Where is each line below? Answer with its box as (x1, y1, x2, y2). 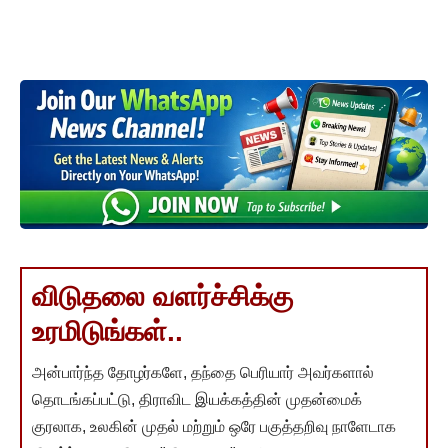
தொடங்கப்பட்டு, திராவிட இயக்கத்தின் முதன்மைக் (32, 390, 362, 408)
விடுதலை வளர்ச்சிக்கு (32, 280, 293, 312)
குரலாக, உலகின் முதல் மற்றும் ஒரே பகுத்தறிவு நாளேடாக (32, 417, 396, 435)
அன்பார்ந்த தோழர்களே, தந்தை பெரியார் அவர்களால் (32, 363, 374, 381)
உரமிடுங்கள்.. (32, 315, 183, 347)
